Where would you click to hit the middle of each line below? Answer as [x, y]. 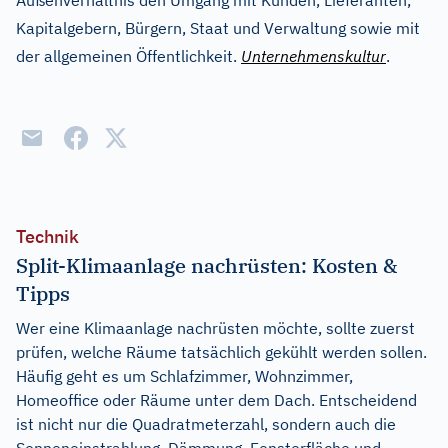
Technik [47, 236]
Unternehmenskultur [313, 56]
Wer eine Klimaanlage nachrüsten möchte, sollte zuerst [215, 328]
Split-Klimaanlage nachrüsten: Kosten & [207, 265]
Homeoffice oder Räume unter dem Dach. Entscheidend [216, 400]
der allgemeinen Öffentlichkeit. [128, 56]
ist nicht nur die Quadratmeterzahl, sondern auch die [206, 424]
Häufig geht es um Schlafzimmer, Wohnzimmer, [184, 376]
